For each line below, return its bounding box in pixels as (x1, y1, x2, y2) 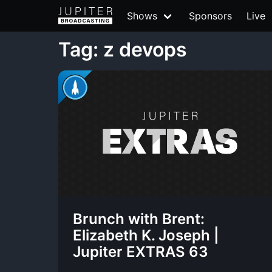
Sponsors (189, 10, 232, 22)
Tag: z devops (58, 38, 187, 61)
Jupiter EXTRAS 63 (73, 243, 208, 260)
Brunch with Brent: (73, 210, 205, 228)
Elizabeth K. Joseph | (73, 226, 219, 244)
